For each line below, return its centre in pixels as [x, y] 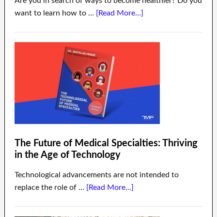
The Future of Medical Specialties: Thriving [106, 143]
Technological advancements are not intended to [96, 175]
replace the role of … [50, 187]
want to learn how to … [55, 13]
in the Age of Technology [67, 155]
